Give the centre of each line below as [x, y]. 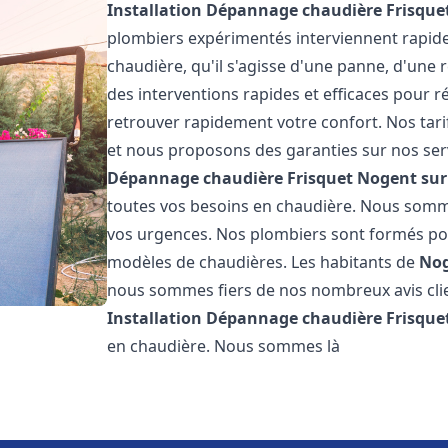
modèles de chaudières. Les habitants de [263, 262]
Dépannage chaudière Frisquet [230, 178]
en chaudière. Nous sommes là [224, 346]
